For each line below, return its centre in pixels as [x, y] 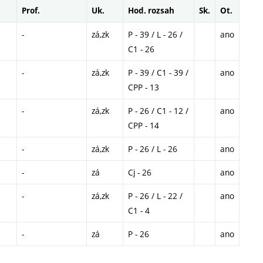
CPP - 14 [144, 126]
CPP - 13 [144, 87]
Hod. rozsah [151, 11]
